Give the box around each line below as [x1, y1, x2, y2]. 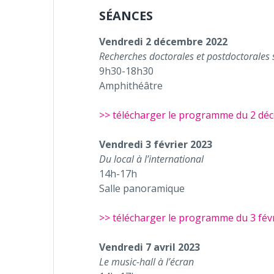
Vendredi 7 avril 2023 [99, 240, 200, 254]
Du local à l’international [99, 152, 204, 166]
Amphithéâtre [99, 79, 163, 92]
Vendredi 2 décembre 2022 [99, 35, 228, 48]
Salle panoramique [99, 182, 185, 195]
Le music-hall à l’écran [99, 255, 194, 268]
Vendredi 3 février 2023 [99, 138, 212, 151]
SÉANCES [99, 7, 153, 24]
